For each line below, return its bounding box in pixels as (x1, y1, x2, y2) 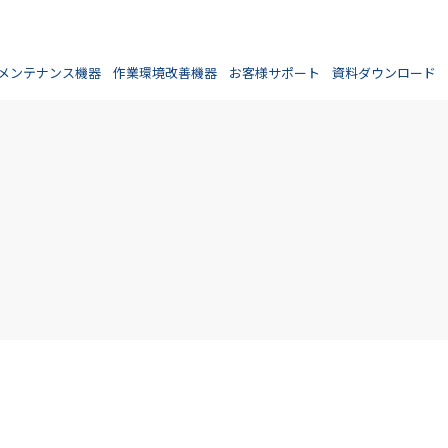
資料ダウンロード (332, 62, 436, 82)
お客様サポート (229, 62, 320, 82)
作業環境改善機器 (113, 62, 217, 82)
